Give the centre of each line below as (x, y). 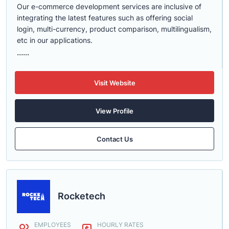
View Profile (114, 111)
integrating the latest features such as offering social (105, 18)
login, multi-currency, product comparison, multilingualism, (114, 29)
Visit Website (114, 83)
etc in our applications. (55, 40)
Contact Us (114, 139)
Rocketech (82, 196)
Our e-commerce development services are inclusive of (109, 6)
